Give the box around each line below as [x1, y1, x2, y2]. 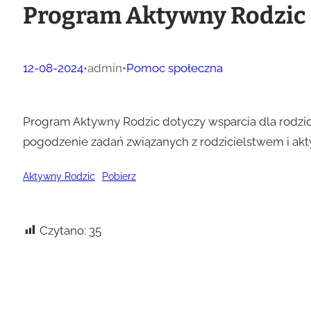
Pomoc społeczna [126, 60, 223, 75]
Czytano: [39, 223, 86, 237]
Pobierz [101, 170, 136, 182]
